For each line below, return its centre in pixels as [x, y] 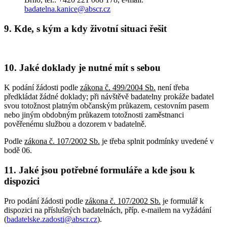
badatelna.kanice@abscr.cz [67, 9]
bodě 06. [18, 150]
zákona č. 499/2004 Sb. [118, 88]
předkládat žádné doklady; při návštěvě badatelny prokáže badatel [109, 97]
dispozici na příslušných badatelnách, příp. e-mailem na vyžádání [108, 210]
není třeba [172, 88]
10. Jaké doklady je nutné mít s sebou [82, 68]
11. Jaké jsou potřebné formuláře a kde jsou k [100, 170]
